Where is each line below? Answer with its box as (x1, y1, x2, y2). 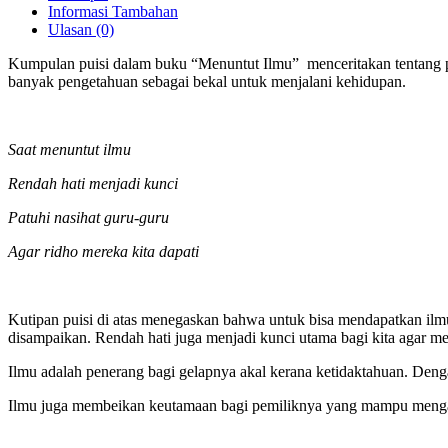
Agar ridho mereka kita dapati (8, 243, 199, 261)
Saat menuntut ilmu (8, 141, 131, 159)
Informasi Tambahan (48, 3, 178, 21)
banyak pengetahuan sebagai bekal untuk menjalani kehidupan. (8, 73, 406, 91)
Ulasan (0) (48, 21, 114, 39)
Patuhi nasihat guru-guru (8, 209, 169, 227)
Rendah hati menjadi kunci (8, 175, 178, 193)
